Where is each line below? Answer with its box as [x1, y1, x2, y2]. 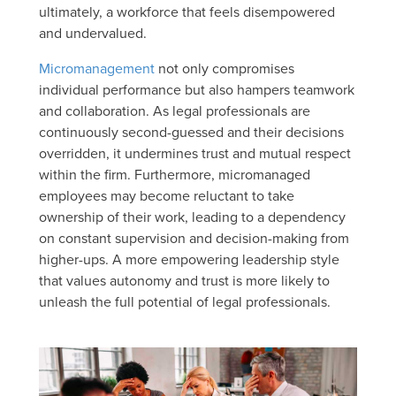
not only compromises [155, 57, 294, 78]
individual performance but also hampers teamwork [39, 79, 354, 99]
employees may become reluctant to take [39, 185, 294, 205]
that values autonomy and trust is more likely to [39, 270, 330, 290]
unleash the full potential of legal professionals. [39, 291, 331, 311]
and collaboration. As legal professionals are [39, 100, 310, 120]
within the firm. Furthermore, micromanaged [39, 164, 310, 184]
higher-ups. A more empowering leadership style [39, 248, 339, 269]
